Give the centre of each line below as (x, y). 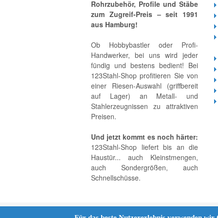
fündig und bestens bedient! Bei (145, 65)
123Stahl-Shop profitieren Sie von (145, 75)
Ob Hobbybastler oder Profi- (145, 45)
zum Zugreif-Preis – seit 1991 (145, 14)
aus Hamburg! (114, 24)
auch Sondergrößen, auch (145, 167)
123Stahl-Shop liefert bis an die (145, 147)
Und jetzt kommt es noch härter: (145, 137)
